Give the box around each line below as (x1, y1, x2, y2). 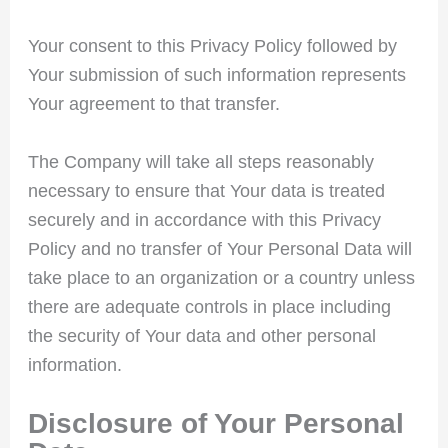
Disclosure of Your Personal (27, 407, 404, 439)
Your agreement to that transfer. (27, 93, 280, 114)
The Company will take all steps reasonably (27, 151, 374, 172)
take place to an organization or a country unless (27, 267, 415, 288)
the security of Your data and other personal (27, 325, 376, 346)
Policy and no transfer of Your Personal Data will (27, 238, 412, 259)
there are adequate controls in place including (27, 296, 391, 317)
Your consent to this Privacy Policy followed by (27, 35, 397, 56)
